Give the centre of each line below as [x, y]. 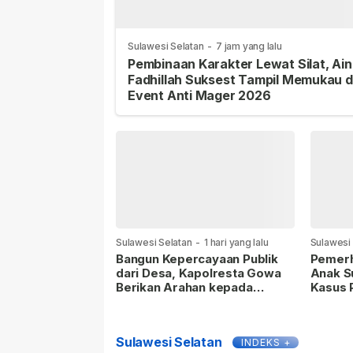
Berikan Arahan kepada [184, 287]
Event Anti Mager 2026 [199, 96]
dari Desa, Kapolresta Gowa [199, 273]
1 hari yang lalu [236, 242]
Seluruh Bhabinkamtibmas [192, 301]
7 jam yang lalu [249, 46]
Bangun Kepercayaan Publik [197, 258]
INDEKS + [266, 342]
